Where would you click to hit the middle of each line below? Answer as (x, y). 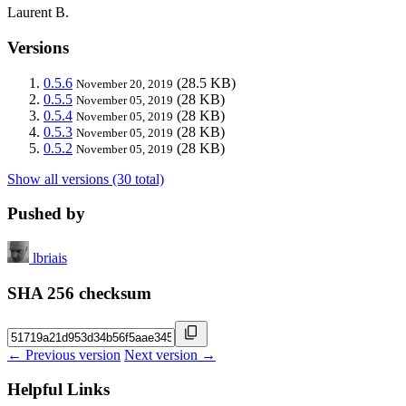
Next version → (170, 354)
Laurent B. (38, 13)
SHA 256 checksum (79, 293)
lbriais (50, 258)
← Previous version (64, 354)
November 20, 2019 (125, 83)
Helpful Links (58, 390)
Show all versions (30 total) (86, 179)
